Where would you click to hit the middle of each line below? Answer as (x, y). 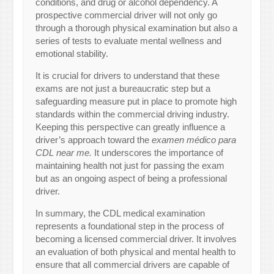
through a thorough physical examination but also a (137, 28)
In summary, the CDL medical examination (120, 213)
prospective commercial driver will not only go (127, 15)
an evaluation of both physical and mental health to (136, 252)
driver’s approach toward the (94, 140)
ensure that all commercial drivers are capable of (133, 265)
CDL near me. (64, 153)
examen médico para (194, 140)
